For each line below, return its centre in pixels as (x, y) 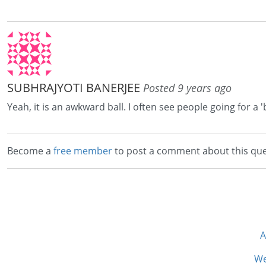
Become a (30, 151)
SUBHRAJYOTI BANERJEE (75, 88)
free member (83, 151)
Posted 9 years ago (187, 88)
